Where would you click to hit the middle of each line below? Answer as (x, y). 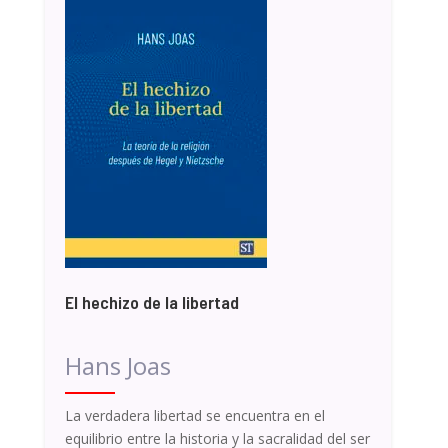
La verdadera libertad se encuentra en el (194, 415)
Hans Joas (117, 365)
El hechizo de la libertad (151, 301)
